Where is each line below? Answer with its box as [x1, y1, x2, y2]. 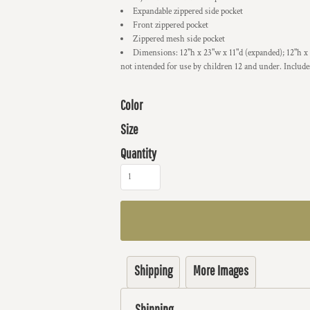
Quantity [120, 145, 156, 161]
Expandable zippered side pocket [133, 6, 243, 17]
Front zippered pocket [133, 19, 208, 31]
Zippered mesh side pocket [133, 33, 225, 45]
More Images [193, 262, 248, 278]
